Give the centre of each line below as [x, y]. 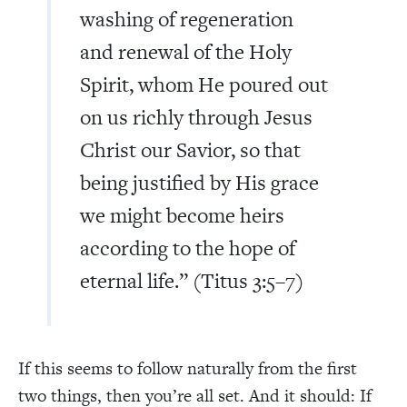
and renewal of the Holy [186, 51]
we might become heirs [182, 215]
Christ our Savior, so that [190, 149]
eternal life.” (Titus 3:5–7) [192, 280]
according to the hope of [188, 248]
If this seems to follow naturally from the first [188, 368]
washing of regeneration [187, 19]
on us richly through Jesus [196, 117]
